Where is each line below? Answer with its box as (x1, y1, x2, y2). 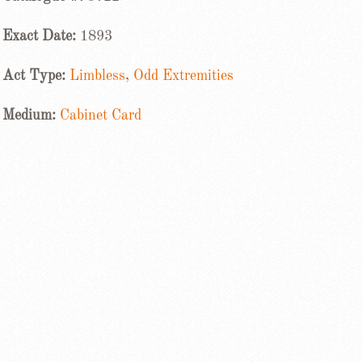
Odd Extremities (133, 69, 234, 83)
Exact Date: (2, 29, 80, 44)
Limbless (69, 69, 125, 83)
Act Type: (2, 69, 69, 83)
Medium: (2, 108, 56, 123)
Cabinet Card (59, 108, 141, 123)
